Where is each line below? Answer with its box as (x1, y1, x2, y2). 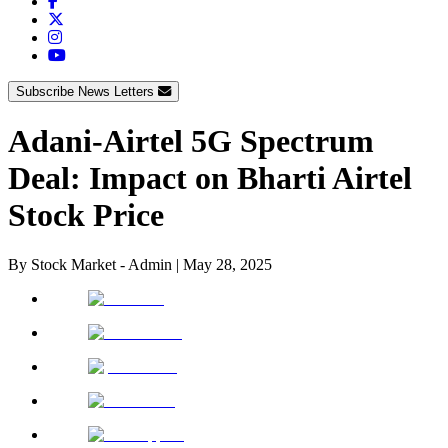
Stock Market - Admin (31, 255, 172, 273)
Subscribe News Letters (16, 83, 158, 99)
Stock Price (8, 197, 164, 234)
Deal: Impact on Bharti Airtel (8, 160, 412, 197)
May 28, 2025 (183, 255, 272, 273)
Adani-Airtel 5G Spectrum (8, 123, 374, 160)
